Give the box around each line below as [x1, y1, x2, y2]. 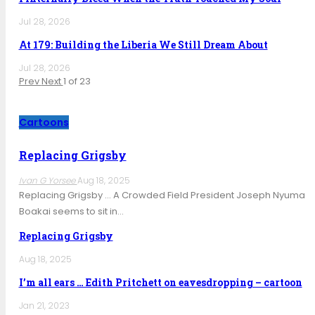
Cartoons [18, 115, 69, 129]
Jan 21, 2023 [18, 299, 70, 311]
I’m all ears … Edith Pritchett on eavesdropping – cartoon [18, 275, 302, 289]
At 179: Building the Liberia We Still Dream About [18, 37, 268, 51]
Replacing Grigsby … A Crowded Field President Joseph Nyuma [18, 188, 305, 202]
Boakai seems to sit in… [18, 204, 124, 218]
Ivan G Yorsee [18, 174, 77, 186]
